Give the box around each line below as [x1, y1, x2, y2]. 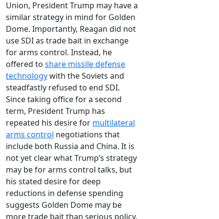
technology [6, 70, 47, 82]
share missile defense [45, 59, 125, 70]
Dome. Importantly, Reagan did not [6, 23, 136, 35]
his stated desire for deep [6, 176, 101, 187]
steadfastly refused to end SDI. [6, 82, 120, 93]
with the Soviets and [47, 70, 124, 82]
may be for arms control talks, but [6, 164, 132, 175]
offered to [6, 59, 45, 70]
